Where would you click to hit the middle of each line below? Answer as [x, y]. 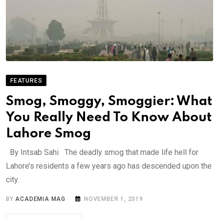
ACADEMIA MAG [41, 199]
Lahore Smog [48, 133]
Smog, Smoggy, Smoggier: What [109, 101]
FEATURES [26, 80]
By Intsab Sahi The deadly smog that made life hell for [102, 152]
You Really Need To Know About [109, 117]
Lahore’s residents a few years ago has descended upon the [109, 166]
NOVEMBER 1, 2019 [114, 199]
